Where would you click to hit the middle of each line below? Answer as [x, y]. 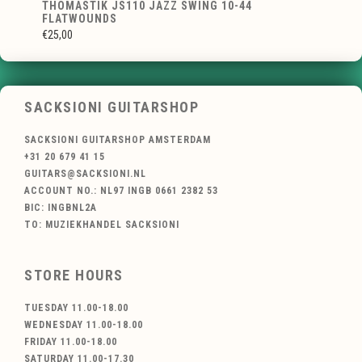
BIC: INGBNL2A [61, 208]
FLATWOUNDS [80, 19]
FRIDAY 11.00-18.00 [71, 341]
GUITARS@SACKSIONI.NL [85, 174]
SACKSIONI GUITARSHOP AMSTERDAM [118, 140]
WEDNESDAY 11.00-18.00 [84, 324]
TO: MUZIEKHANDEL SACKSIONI [102, 225]
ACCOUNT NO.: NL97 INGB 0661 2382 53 [121, 191]
